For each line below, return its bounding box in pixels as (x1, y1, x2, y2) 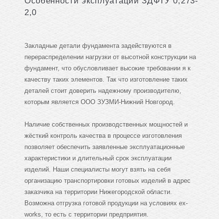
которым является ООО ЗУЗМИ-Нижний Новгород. (24, 98, 175, 106)
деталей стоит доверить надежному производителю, (24, 87, 181, 95)
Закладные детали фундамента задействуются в (24, 42, 172, 50)
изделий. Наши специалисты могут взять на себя (24, 166, 171, 174)
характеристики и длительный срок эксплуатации (24, 154, 172, 162)
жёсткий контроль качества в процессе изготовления (24, 132, 182, 140)
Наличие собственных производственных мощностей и (24, 121, 188, 129)
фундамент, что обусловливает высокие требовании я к (24, 65, 191, 72)
